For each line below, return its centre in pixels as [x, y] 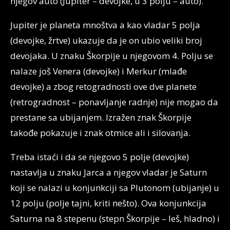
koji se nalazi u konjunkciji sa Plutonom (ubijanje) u [115, 188]
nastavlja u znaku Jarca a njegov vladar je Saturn [109, 172]
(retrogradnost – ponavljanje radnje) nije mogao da [114, 102]
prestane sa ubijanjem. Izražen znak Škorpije [101, 118]
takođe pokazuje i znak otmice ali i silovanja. [100, 133]
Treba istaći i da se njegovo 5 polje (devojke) [100, 157]
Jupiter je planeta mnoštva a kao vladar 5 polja [105, 25]
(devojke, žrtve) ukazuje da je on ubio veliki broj [106, 41]
